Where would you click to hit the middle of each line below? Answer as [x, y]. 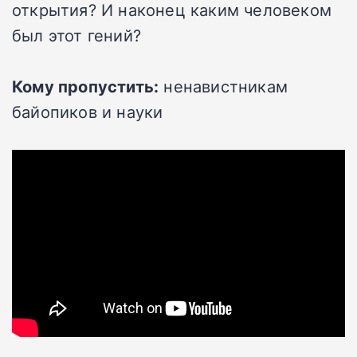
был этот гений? [76, 35]
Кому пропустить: [86, 86]
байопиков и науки [88, 111]
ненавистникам [224, 86]
